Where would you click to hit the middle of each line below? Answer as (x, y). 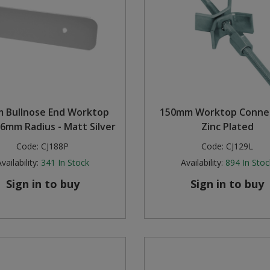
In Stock (73, 163)
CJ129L (240, 146)
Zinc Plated (227, 127)
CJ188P (55, 146)
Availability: (202, 163)
